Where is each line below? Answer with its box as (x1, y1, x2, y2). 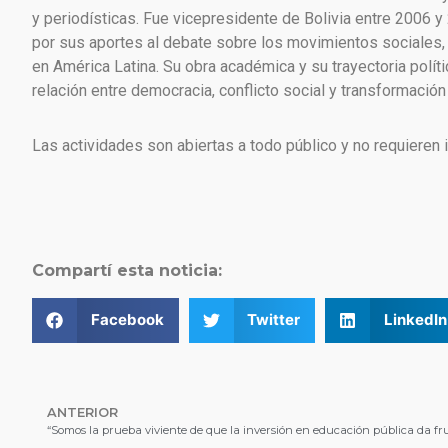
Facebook (90, 310, 164, 330)
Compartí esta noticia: (32, 261, 222, 281)
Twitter (247, 310, 300, 330)
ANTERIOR (47, 404, 118, 420)
